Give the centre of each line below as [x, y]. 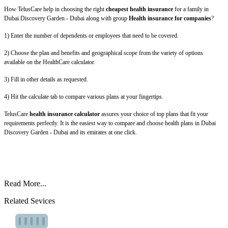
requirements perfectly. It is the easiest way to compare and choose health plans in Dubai [110, 123]
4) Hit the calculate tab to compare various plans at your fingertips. [84, 97]
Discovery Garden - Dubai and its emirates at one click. [70, 133]
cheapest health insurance [139, 9]
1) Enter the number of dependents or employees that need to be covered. [91, 36]
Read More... [25, 184]
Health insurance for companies [170, 19]
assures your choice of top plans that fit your [154, 114]
